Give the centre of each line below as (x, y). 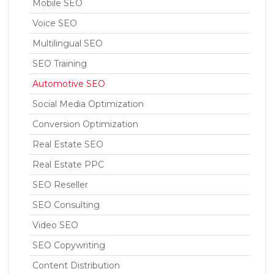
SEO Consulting (66, 205)
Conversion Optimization (85, 124)
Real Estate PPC (68, 165)
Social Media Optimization (88, 104)
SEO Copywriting (69, 245)
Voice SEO (55, 23)
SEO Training (60, 64)
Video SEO (55, 225)
